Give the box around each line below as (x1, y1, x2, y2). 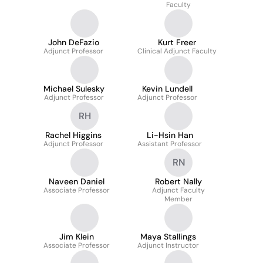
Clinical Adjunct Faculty (137, 46, 217, 56)
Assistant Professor (137, 139, 202, 149)
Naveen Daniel (49, 176, 104, 187)
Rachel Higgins (45, 130, 102, 140)
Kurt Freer (158, 37, 196, 48)
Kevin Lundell (142, 83, 193, 94)
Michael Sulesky (43, 83, 104, 94)
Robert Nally (155, 176, 202, 187)
